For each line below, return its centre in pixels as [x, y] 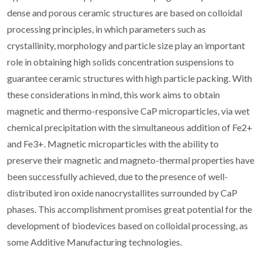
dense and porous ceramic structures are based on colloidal [125, 12]
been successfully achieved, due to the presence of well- [118, 176]
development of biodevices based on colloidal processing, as [127, 225]
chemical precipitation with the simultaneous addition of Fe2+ [130, 127]
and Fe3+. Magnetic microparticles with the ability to [113, 143]
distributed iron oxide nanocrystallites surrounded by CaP [122, 192]
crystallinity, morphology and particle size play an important [126, 45]
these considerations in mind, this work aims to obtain [113, 94]
